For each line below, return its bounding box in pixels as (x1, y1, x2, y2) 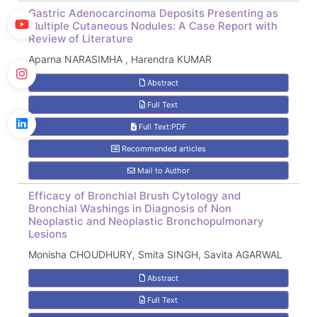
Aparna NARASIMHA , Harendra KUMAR (28, 53, 212, 65)
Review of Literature (28, 32, 133, 45)
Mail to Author (135, 166, 190, 175)
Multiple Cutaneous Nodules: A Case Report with (28, 19, 277, 33)
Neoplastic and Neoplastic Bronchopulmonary (28, 214, 264, 228)
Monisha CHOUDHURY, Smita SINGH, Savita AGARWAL (28, 248, 282, 260)
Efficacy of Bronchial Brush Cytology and (28, 189, 241, 202)
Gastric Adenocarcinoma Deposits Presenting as (28, 6, 278, 20)
